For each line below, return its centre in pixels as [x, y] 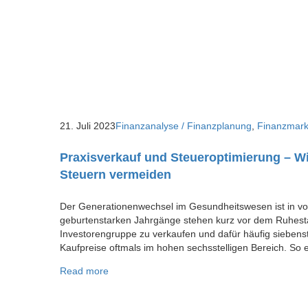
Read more [84, 271]
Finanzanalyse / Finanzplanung [184, 125]
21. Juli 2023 [88, 125]
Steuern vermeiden [115, 174]
